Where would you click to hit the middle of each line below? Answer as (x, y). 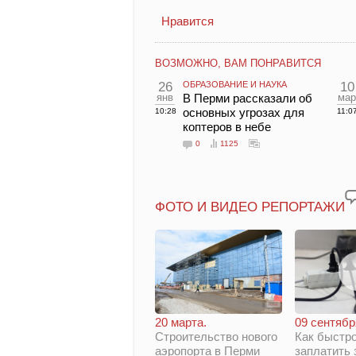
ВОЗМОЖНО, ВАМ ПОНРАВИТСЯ (238, 63)
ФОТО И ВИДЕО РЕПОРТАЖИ (250, 207)
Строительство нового (216, 336)
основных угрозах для (244, 112)
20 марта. (181, 322)
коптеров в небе (227, 127)
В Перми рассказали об (248, 98)
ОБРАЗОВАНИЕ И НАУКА (235, 84)
